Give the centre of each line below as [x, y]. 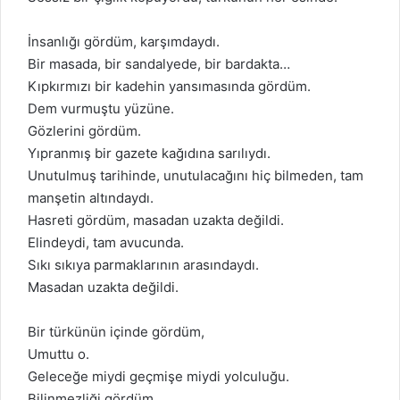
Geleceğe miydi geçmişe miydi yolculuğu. [158, 376]
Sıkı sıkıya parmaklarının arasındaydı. [143, 265]
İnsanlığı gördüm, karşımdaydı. [124, 42]
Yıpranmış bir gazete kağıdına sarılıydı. [149, 153]
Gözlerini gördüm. [84, 131]
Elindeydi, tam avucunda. [106, 242]
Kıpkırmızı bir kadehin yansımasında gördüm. [169, 86]
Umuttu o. [58, 354]
